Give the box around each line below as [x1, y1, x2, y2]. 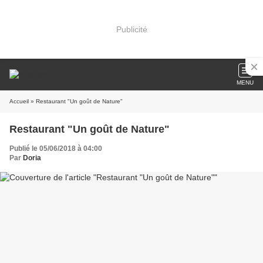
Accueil [9, 98, 29, 104]
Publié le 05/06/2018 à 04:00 [9, 144, 102, 153]
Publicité [116, 24, 147, 34]
